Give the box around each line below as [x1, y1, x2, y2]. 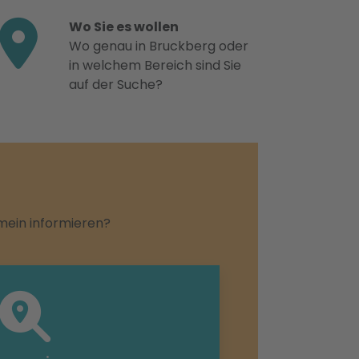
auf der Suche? [69, 75, 163, 94]
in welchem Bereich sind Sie [69, 56, 241, 75]
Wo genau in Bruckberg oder [69, 37, 248, 55]
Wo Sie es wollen [69, 18, 179, 36]
